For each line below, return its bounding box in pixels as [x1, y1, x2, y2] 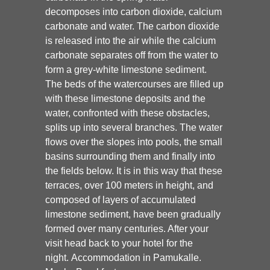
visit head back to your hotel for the [45, 237, 193, 248]
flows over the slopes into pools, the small [45, 136, 222, 147]
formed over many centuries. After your [45, 223, 209, 234]
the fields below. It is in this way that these [45, 165, 222, 176]
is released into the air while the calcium [45, 35, 216, 46]
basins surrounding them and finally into [45, 151, 215, 162]
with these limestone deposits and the [45, 93, 206, 104]
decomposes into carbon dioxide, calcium [45, 6, 222, 17]
